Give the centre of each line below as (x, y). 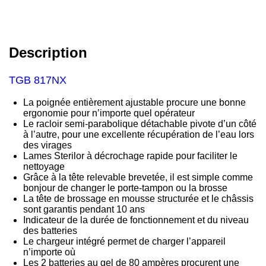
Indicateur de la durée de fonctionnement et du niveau (136, 220)
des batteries (50, 231)
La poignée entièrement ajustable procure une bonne (134, 102)
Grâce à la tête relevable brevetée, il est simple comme (138, 177)
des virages (47, 145)
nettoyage (44, 167)
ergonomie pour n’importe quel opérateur (109, 113)
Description (48, 53)
